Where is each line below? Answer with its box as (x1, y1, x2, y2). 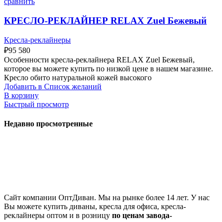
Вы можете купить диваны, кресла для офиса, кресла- (4, 202, 186, 211)
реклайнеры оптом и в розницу (4, 211, 112, 220)
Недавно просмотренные (4, 119, 93, 128)
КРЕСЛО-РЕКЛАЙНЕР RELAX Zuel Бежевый (4, 15, 207, 26)
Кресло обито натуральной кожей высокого (4, 73, 152, 82)
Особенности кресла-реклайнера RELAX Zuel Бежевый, (4, 55, 195, 64)
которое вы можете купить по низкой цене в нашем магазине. (4, 64, 213, 73)
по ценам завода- (112, 211, 172, 220)
